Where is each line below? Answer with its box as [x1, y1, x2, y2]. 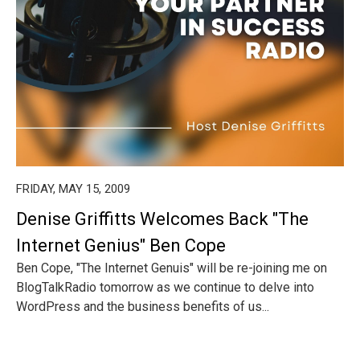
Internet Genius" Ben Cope [16, 235, 226, 256]
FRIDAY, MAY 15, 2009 [16, 182, 130, 196]
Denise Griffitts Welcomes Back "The [16, 209, 309, 229]
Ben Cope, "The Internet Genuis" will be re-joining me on [16, 260, 327, 276]
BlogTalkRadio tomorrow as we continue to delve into [16, 280, 314, 295]
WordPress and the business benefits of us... [16, 299, 269, 314]
